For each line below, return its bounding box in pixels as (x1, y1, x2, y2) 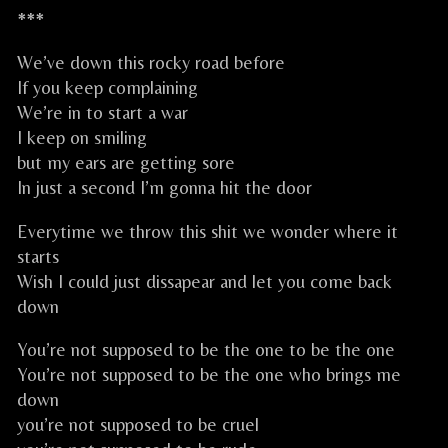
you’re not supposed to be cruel (17, 414, 259, 436)
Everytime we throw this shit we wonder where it (17, 220, 398, 242)
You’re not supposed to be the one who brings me (17, 364, 401, 386)
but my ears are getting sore (17, 152, 235, 174)
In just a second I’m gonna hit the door (17, 177, 312, 199)
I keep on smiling (17, 127, 147, 149)
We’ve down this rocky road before (17, 52, 285, 74)
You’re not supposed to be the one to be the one (17, 339, 395, 361)
